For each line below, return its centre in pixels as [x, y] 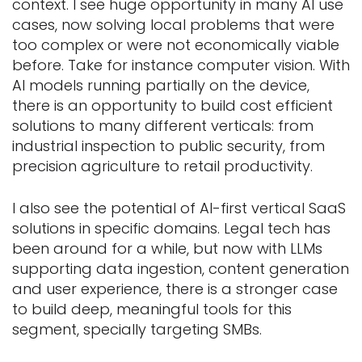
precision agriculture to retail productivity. [162, 166]
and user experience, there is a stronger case [175, 288]
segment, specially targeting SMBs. [137, 329]
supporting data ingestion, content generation [181, 268]
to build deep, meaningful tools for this [152, 309]
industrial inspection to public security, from [168, 145]
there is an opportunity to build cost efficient [173, 105]
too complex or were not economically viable [176, 44]
